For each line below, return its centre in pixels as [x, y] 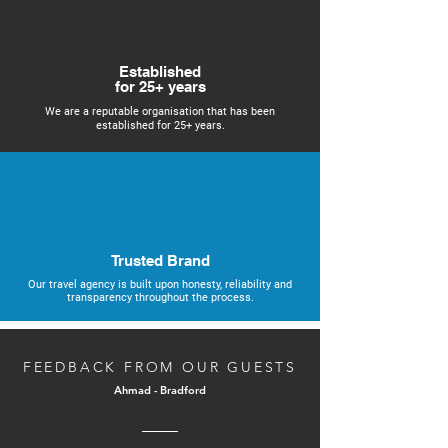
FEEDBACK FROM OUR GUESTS [160, 367]
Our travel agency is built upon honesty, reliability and [160, 284]
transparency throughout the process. [160, 297]
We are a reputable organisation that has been [160, 111]
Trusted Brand [160, 260]
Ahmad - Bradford [160, 390]
